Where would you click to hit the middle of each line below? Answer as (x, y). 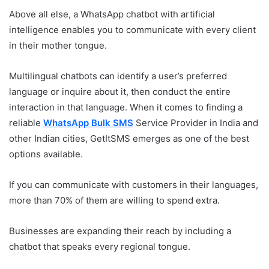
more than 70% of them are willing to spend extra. (116, 200)
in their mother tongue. (59, 45)
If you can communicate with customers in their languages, (134, 184)
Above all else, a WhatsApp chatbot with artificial (112, 14)
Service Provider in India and (196, 122)
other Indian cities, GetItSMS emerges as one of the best (129, 138)
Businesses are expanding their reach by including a (120, 231)
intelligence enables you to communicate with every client (132, 29)
